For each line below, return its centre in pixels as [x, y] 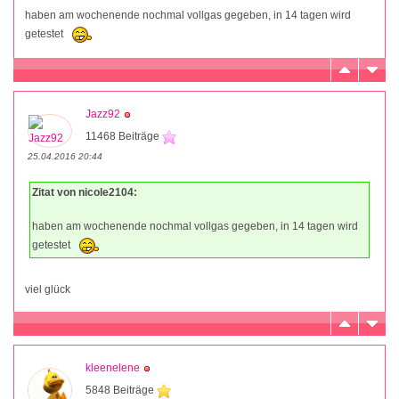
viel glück [48, 289]
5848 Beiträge [121, 390]
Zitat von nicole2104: [85, 192]
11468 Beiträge [124, 136]
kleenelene [113, 367]
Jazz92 [103, 114]
